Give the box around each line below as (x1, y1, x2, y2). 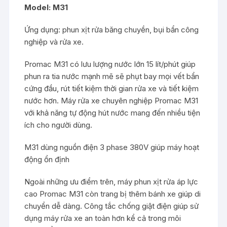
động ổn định (24, 155, 70, 164)
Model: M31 (24, 3, 68, 12)
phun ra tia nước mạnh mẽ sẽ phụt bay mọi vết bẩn (24, 71, 200, 81)
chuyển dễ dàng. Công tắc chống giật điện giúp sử (24, 201, 199, 211)
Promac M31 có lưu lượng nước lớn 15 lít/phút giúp (24, 59, 196, 69)
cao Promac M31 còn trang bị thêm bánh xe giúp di (24, 189, 201, 199)
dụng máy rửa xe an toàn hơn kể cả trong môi (24, 213, 181, 223)
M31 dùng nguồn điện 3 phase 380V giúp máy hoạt (24, 142, 200, 152)
